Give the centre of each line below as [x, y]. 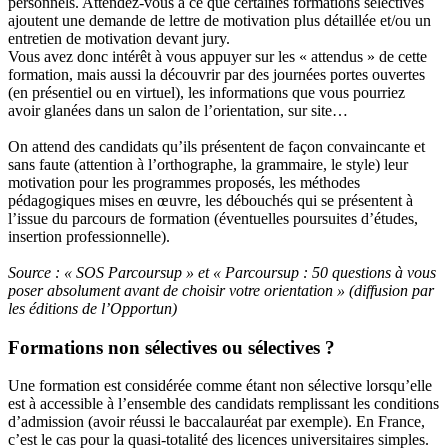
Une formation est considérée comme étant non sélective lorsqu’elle [220, 386]
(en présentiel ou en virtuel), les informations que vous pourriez [206, 92]
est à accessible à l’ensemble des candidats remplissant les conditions [223, 404]
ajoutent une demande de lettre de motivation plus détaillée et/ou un [219, 20]
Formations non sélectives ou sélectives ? [171, 347]
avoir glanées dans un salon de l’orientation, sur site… [178, 110]
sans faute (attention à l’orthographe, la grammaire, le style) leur [208, 164]
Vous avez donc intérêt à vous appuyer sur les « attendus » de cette [217, 56]
